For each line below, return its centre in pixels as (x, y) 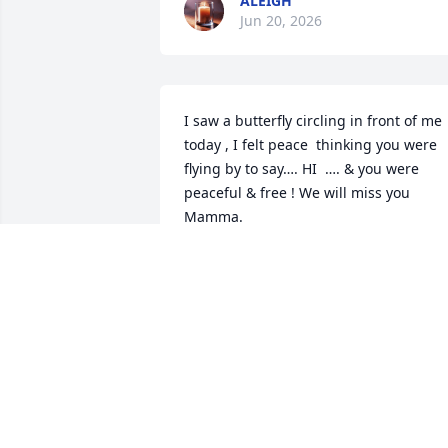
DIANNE (267, 381)
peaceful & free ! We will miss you (297, 193)
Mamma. (213, 217)
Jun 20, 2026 (281, 21)
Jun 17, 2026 (225, 283)
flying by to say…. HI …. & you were (301, 169)
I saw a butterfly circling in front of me (313, 121)
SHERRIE (213, 263)
